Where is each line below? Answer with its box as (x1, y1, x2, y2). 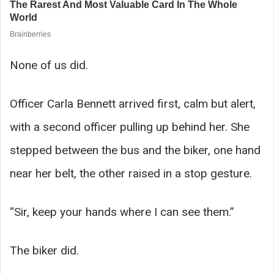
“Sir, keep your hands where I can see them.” (10, 204, 234, 219)
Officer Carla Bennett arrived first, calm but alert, (10, 96, 256, 111)
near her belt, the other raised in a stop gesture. (10, 166, 252, 180)
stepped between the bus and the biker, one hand (10, 143, 261, 157)
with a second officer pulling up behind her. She (10, 119, 250, 134)
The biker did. (10, 243, 79, 257)
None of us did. (10, 57, 88, 72)
